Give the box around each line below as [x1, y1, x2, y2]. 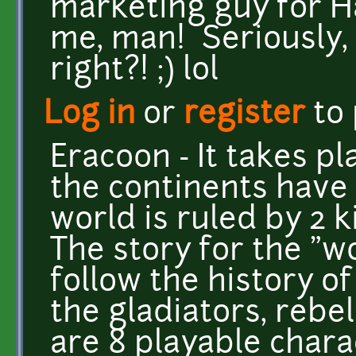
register [184, 99, 305, 131]
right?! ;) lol [50, 56, 219, 87]
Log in [44, 99, 135, 131]
